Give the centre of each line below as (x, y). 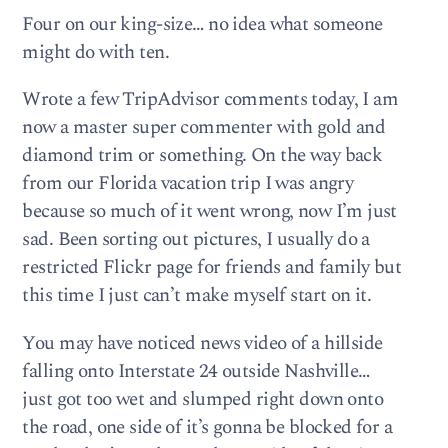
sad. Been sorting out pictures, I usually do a (196, 240)
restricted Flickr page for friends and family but (212, 268)
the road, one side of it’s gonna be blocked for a (207, 427)
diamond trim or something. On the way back (202, 156)
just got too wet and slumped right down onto (203, 399)
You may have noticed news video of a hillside (202, 343)
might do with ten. (96, 53)
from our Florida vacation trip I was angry (188, 184)
